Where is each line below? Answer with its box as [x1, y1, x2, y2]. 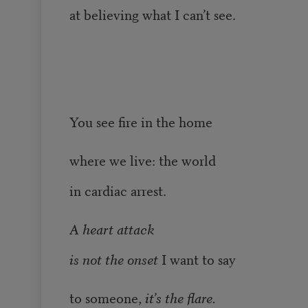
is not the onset [69, 249, 162, 269]
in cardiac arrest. [69, 180, 166, 201]
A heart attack [69, 219, 155, 239]
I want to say [161, 249, 236, 269]
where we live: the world [69, 150, 216, 170]
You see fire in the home [69, 111, 212, 132]
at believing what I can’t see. [69, 4, 236, 25]
